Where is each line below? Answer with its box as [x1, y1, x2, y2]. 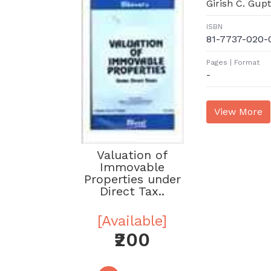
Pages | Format [206, 58, 260, 67]
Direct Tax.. [100, 183, 165, 198]
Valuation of [97, 147, 168, 162]
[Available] [97, 212, 168, 229]
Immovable [100, 159, 165, 174]
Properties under [83, 171, 181, 186]
